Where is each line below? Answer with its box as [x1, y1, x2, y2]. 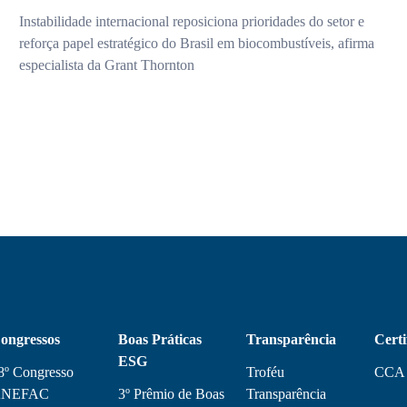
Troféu [245, 364, 284, 380]
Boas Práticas [117, 332, 202, 347]
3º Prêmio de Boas [117, 386, 224, 402]
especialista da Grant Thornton [19, 57, 195, 73]
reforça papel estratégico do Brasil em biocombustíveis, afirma [19, 35, 375, 51]
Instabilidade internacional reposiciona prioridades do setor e [19, 14, 365, 29]
